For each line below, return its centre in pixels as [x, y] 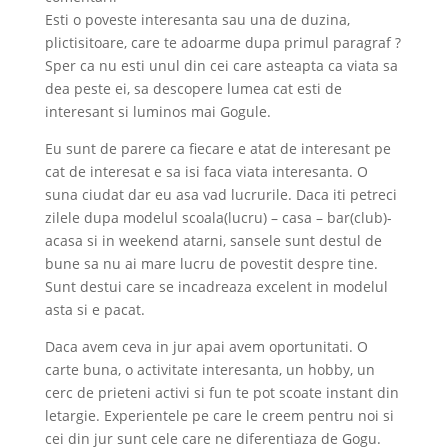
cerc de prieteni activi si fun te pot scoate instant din [221, 392]
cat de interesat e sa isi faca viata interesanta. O [206, 171]
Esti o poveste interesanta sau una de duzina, [197, 19]
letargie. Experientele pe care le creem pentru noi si [219, 415]
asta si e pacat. [94, 309]
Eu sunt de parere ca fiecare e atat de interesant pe [217, 148]
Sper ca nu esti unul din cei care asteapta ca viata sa [221, 65]
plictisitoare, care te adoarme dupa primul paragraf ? [222, 42]
